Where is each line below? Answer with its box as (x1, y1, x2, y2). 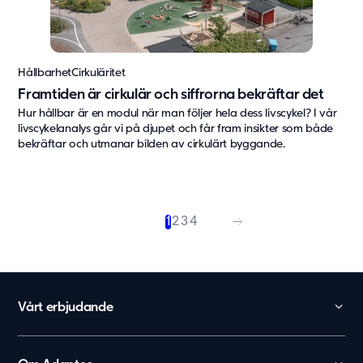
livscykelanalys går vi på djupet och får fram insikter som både (18, 122, 333, 135)
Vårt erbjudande (18, 300, 113, 314)
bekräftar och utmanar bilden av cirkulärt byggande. (18, 138, 285, 150)
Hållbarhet (18, 66, 72, 79)
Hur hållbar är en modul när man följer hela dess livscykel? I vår (18, 107, 337, 119)
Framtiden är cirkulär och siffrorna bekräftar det (18, 87, 324, 102)
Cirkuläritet (71, 66, 126, 79)
